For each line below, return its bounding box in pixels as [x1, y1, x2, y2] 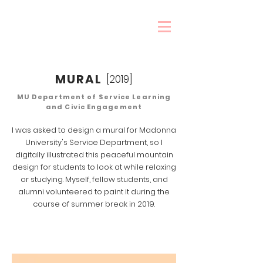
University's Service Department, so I [25, 137, 163, 148]
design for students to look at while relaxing [12, 161, 176, 173]
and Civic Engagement [46, 102, 142, 112]
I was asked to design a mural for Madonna [12, 124, 176, 136]
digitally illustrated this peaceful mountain [15, 149, 173, 160]
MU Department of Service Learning [16, 92, 171, 102]
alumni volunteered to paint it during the [18, 186, 170, 197]
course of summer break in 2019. [33, 198, 155, 210]
